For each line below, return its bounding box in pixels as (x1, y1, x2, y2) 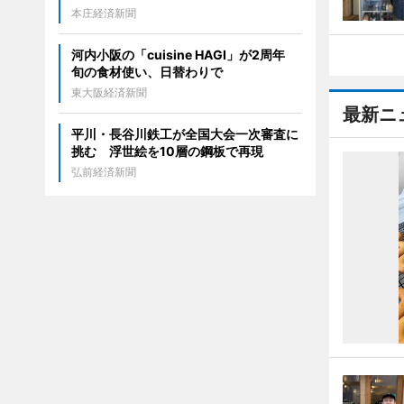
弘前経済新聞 (70, 165, 136, 179)
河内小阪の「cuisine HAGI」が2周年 (70, 47, 298, 63)
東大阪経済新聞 (70, 86, 147, 100)
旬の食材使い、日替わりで (70, 64, 223, 80)
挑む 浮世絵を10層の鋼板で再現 (70, 143, 263, 160)
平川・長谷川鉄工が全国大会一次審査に (70, 126, 298, 142)
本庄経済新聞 (70, 6, 136, 21)
